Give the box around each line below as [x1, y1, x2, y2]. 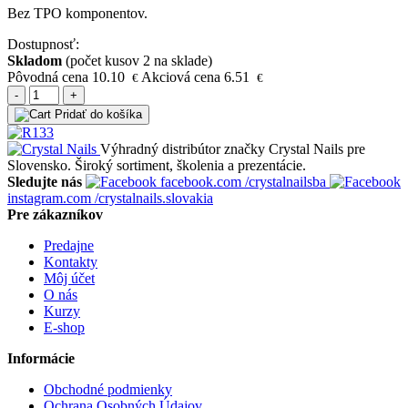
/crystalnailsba [245, 173, 326, 189]
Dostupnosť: [7, 36, 79, 52]
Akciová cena [141, 68, 220, 85]
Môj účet [44, 270, 95, 286]
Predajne [44, 237, 94, 253]
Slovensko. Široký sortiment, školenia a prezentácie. [7, 157, 306, 173]
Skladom [7, 52, 62, 68]
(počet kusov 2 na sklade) [66, 52, 212, 68]
